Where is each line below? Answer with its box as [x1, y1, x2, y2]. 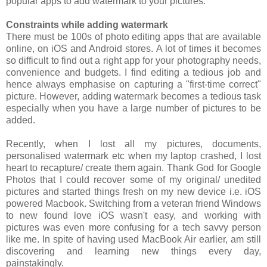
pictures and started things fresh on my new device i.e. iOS [6, 186, 261, 197]
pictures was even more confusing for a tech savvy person [6, 222, 261, 232]
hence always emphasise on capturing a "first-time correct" [6, 79, 261, 89]
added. [6, 114, 40, 125]
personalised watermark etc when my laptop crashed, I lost [6, 150, 261, 161]
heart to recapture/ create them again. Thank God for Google [6, 162, 261, 173]
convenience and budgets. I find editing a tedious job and [6, 67, 261, 77]
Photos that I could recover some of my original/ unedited [6, 174, 261, 185]
